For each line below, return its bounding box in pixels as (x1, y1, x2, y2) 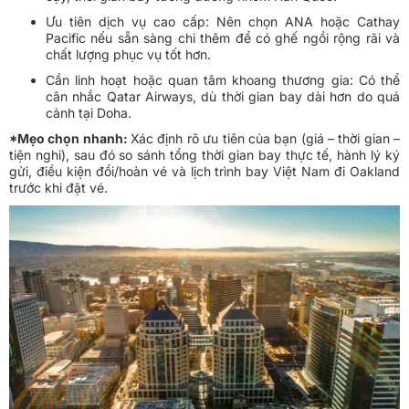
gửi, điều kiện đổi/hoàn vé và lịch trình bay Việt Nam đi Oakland (9, 163, 400, 180)
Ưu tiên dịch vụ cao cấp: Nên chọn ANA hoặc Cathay (46, 14, 400, 30)
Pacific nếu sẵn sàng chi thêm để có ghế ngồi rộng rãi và (46, 30, 400, 47)
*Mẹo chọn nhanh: (9, 131, 131, 147)
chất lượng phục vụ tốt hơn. (46, 47, 211, 63)
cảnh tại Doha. (46, 105, 131, 121)
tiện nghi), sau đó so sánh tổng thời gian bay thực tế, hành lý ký (9, 147, 400, 163)
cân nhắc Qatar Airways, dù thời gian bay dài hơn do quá (46, 89, 400, 105)
